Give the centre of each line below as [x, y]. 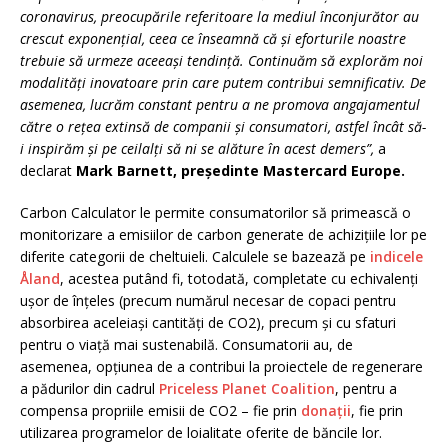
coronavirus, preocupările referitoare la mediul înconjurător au [219, 16]
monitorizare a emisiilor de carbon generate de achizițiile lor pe [223, 234]
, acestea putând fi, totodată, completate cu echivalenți [239, 278]
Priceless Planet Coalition [247, 388]
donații [326, 410]
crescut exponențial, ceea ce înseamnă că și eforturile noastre [213, 38]
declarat [48, 170]
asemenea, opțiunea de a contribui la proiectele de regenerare [221, 366]
